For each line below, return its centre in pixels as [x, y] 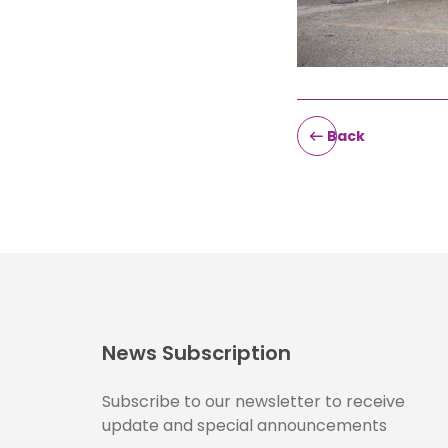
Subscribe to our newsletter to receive [253, 401]
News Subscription [196, 353]
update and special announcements [244, 425]
